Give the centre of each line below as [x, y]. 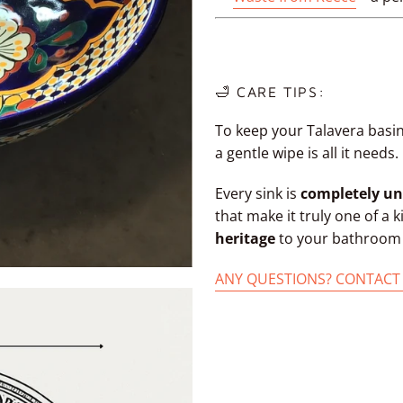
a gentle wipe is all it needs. [307, 153]
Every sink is [258, 194]
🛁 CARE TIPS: [270, 92]
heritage [245, 239]
